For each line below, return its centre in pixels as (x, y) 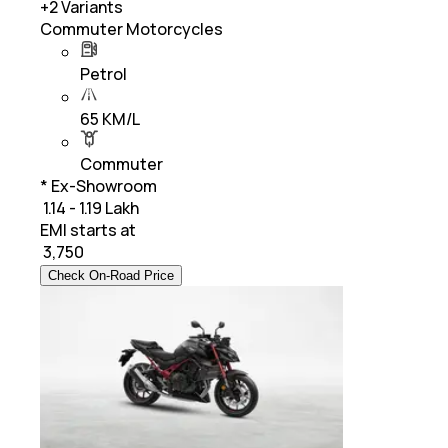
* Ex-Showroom (98, 185)
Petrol (103, 73)
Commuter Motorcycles (131, 28)
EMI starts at (88, 229)
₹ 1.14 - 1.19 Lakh (89, 207)
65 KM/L (110, 118)
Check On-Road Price (111, 275)
